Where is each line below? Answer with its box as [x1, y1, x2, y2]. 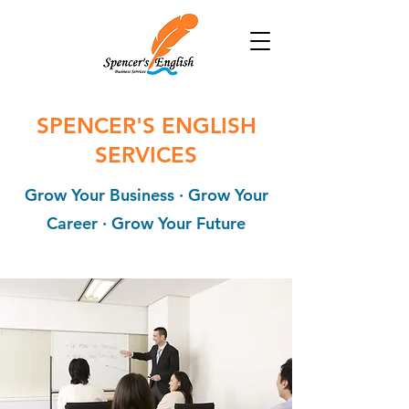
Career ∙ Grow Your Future [47, 213, 246, 234]
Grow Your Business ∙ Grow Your [24, 184, 268, 205]
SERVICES [95, 142, 197, 168]
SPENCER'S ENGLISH [36, 112, 257, 139]
